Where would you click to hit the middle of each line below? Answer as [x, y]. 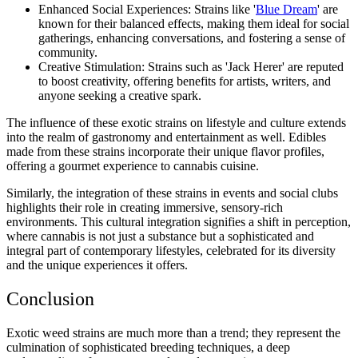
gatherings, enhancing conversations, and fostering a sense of [192, 38]
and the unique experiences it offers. [97, 265]
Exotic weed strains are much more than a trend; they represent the [173, 332]
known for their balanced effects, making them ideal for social [194, 23]
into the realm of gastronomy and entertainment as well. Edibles [166, 137]
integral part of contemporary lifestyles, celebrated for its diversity [171, 250]
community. [68, 52]
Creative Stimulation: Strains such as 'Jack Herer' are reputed [191, 66]
